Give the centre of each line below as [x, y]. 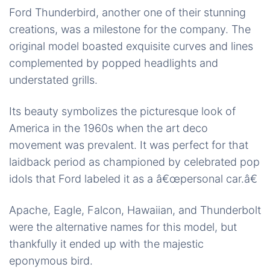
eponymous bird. [51, 261]
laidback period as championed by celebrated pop [134, 162]
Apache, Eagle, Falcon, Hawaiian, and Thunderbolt [135, 210]
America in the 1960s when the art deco [108, 128]
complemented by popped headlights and [114, 63]
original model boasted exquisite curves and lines [131, 46]
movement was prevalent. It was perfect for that [129, 145]
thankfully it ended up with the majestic [106, 244]
